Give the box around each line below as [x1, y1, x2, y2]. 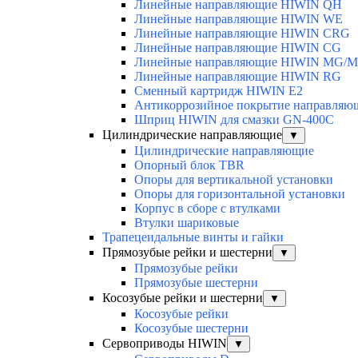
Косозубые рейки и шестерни [102, 290, 263, 304]
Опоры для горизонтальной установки [134, 186, 345, 201]
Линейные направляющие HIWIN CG [134, 40, 341, 54]
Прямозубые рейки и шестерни [102, 245, 272, 259]
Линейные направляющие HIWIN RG [134, 69, 341, 83]
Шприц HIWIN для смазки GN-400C [134, 112, 334, 126]
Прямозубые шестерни [134, 275, 258, 289]
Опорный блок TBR [134, 157, 245, 172]
